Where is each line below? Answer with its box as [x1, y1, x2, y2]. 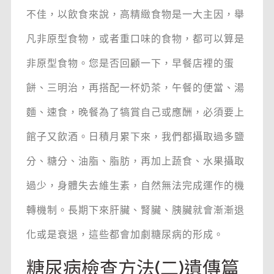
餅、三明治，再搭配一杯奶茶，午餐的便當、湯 [26, 82, 245, 94]
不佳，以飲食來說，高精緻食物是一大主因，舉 [26, 9, 245, 21]
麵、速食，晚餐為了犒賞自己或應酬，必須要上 [26, 106, 245, 119]
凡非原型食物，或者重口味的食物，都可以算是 [26, 33, 245, 45]
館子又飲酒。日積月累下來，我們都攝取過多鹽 [26, 131, 245, 143]
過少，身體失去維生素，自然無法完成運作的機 [26, 180, 245, 192]
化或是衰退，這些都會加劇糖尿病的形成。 [26, 229, 224, 241]
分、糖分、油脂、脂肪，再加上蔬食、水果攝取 [26, 155, 245, 168]
